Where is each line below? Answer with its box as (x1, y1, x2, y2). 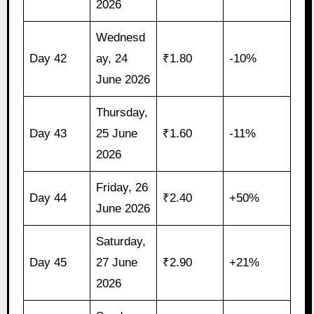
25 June (96, 127, 138, 141)
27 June (96, 256, 138, 270)
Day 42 (29, 52, 67, 66)
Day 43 (29, 127, 67, 141)
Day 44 (29, 191, 67, 205)
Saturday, (96, 235, 146, 249)
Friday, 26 (96, 181, 149, 195)
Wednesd (96, 31, 146, 45)
